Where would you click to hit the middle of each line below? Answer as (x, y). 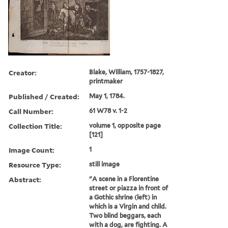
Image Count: (32, 150)
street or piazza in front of (129, 188)
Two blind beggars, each (125, 215)
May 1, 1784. (107, 96)
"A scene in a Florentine (124, 179)
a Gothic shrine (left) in (123, 197)
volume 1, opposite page (125, 125)
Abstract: (25, 179)
